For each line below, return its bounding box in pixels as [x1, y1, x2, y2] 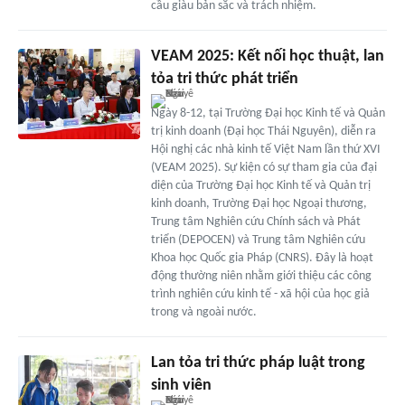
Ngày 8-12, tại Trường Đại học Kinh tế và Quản [150, 106, 385, 120]
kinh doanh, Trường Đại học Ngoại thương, [150, 196, 367, 211]
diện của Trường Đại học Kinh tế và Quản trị [150, 178, 371, 193]
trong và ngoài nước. [150, 305, 257, 319]
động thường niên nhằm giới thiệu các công [150, 268, 372, 283]
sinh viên [150, 376, 212, 394]
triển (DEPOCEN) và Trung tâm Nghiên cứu [150, 232, 365, 247]
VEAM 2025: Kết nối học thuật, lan [150, 47, 384, 65]
